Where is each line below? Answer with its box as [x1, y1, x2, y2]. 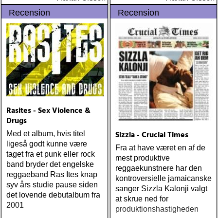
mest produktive [115, 154, 170, 162]
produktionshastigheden [115, 205, 199, 213]
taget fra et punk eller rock [6, 150, 95, 158]
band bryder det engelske [6, 160, 94, 168]
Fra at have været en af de [115, 144, 205, 152]
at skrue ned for [115, 195, 168, 203]
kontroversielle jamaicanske [115, 174, 212, 182]
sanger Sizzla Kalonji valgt [115, 184, 207, 193]
